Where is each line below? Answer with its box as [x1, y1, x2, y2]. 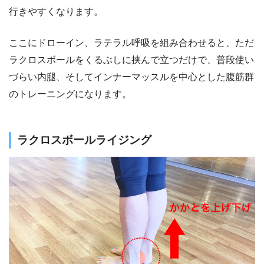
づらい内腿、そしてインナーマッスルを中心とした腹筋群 [9, 72, 254, 82]
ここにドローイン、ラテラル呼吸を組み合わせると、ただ [9, 38, 254, 48]
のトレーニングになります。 [9, 89, 131, 100]
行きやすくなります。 [9, 6, 103, 17]
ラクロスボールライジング [17, 134, 151, 147]
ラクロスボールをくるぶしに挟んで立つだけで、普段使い [9, 55, 254, 65]
